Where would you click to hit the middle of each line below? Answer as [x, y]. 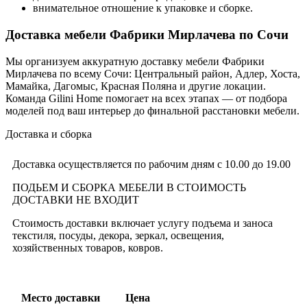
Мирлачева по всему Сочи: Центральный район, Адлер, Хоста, [153, 73]
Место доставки [61, 297]
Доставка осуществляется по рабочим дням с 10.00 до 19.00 [151, 164]
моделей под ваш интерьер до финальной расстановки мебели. [152, 110]
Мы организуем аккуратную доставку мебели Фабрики [135, 61]
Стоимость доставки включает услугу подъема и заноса [143, 223]
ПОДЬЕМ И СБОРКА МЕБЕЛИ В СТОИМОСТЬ [129, 187]
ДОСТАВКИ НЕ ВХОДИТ [76, 199]
